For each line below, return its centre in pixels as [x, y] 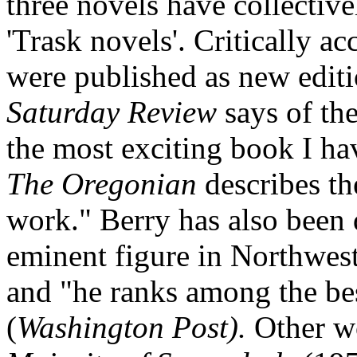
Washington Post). [135, 327]
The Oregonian [102, 184]
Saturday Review [112, 112]
